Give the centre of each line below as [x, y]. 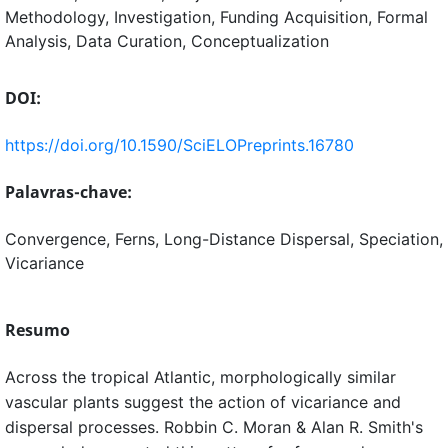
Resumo [37, 330]
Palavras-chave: [68, 192]
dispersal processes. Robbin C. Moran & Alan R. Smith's [214, 427]
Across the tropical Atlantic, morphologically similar [200, 377]
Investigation [162, 17]
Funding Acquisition [294, 17]
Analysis [36, 41]
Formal [402, 17]
